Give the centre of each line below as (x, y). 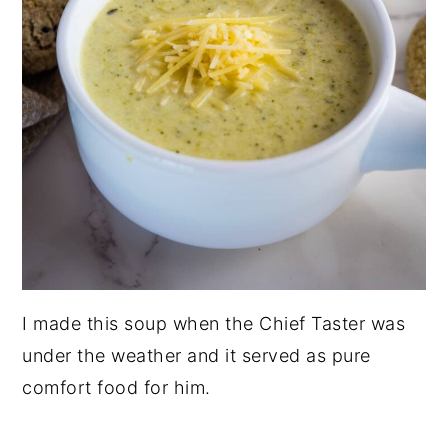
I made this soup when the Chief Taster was (214, 323)
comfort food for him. (116, 387)
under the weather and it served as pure (196, 355)
